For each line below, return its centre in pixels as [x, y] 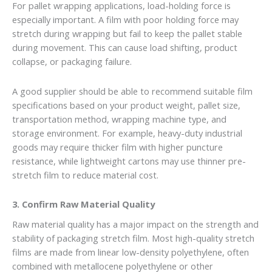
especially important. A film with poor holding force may [125, 20]
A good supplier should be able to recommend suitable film [132, 91]
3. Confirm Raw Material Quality [83, 204]
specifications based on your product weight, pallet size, [126, 105]
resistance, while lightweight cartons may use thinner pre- [129, 161]
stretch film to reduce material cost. [85, 175]
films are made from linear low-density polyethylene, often [131, 252]
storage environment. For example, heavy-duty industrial [127, 133]
